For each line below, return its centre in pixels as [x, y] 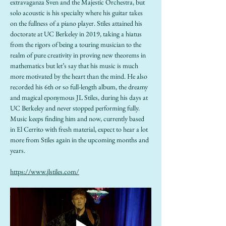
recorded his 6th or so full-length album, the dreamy [80, 87]
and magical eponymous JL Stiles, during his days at [80, 97]
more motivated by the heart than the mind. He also [79, 76]
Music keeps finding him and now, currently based [78, 119]
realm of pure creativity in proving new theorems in [79, 55]
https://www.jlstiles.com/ [45, 172]
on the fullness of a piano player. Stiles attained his [77, 23]
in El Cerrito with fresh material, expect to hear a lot [80, 129]
